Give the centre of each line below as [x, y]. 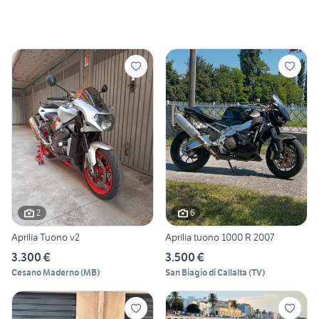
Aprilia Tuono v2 [46, 237]
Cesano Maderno [45, 272]
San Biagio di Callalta [206, 272]
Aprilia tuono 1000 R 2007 [220, 237]
